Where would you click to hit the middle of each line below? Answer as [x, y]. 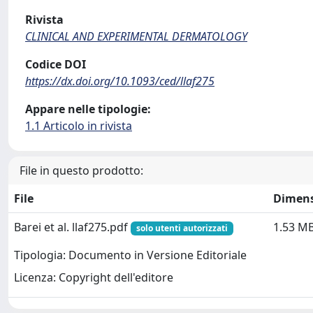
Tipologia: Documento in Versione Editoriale [130, 255]
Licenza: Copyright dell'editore [94, 278]
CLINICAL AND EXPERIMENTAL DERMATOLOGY [136, 36]
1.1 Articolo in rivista [79, 126]
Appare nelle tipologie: [88, 109]
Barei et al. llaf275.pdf [72, 227]
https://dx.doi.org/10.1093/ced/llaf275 [120, 81]
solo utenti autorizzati [182, 228]
